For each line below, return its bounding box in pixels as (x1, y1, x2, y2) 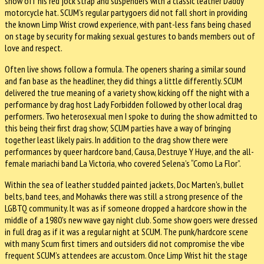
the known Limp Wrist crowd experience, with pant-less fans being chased (5, 18, 251, 31)
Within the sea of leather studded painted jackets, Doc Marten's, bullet (5, 179, 244, 191)
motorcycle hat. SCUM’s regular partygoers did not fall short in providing (5, 6, 247, 19)
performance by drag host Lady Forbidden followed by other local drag (5, 98, 242, 111)
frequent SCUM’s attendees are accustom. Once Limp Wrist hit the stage (5, 249, 247, 262)
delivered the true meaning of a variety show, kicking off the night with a (5, 87, 249, 99)
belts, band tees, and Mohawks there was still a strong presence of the (5, 190, 243, 203)
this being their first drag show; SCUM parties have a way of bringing (5, 122, 231, 134)
